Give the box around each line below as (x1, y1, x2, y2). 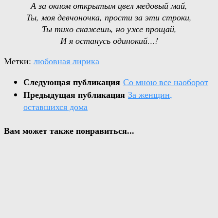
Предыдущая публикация (23, 88, 128, 101)
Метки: (4, 55, 31, 67)
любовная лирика (34, 55, 99, 67)
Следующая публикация (23, 75, 123, 89)
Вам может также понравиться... (4, 124, 134, 137)
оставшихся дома (23, 101, 88, 113)
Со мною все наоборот (123, 76, 208, 88)
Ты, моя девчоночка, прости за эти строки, (26, 11, 192, 23)
